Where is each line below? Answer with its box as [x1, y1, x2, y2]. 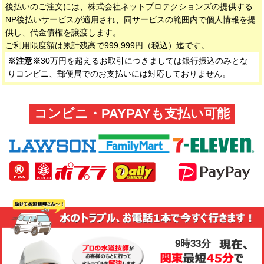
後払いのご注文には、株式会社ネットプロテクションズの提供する [5, 1, 253, 11]
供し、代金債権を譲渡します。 [5, 27, 121, 37]
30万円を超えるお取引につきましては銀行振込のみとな [41, 56, 249, 66]
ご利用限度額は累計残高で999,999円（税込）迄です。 [5, 40, 209, 50]
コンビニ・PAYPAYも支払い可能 [34, 107, 230, 121]
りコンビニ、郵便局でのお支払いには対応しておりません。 [8, 69, 231, 79]
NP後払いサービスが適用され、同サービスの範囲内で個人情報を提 [5, 14, 256, 24]
